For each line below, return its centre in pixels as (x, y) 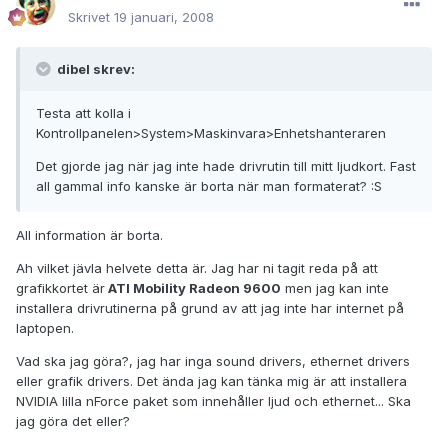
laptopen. (45, 328)
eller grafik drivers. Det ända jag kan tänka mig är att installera (211, 381)
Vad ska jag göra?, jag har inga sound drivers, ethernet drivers (213, 361)
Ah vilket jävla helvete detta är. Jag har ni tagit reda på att (197, 268)
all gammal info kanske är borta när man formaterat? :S (209, 186)
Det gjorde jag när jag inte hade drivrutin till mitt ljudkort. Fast (226, 166)
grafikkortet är (60, 288)
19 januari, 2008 (164, 17)
